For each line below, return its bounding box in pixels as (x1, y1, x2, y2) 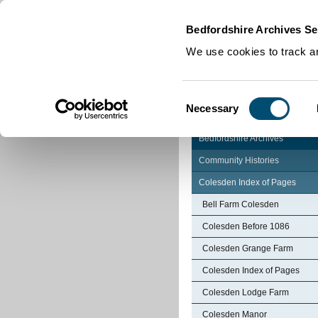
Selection (185, 110, 229, 123)
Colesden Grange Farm (202, 243, 293, 253)
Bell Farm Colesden (202, 199, 279, 209)
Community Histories (199, 155, 279, 165)
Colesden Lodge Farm (202, 287, 289, 297)
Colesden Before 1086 (202, 221, 290, 231)
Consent (185, 93, 225, 106)
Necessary (186, 102, 239, 114)
